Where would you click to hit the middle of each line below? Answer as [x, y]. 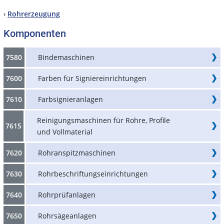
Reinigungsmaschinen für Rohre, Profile [103, 120]
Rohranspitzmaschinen [77, 152]
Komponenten [35, 33]
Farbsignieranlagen [70, 99]
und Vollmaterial [65, 131]
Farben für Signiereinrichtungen [92, 78]
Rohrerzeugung [34, 13]
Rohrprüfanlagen [67, 194]
